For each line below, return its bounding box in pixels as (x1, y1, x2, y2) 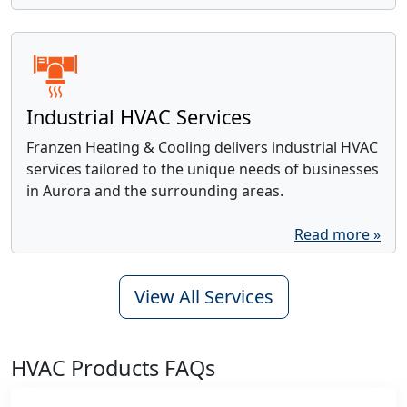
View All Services (134, 283, 273, 309)
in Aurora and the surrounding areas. (26, 180, 283, 201)
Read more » (294, 223, 381, 244)
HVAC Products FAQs (11, 352, 215, 382)
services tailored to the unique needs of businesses (26, 158, 379, 179)
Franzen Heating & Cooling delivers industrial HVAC (26, 136, 378, 157)
